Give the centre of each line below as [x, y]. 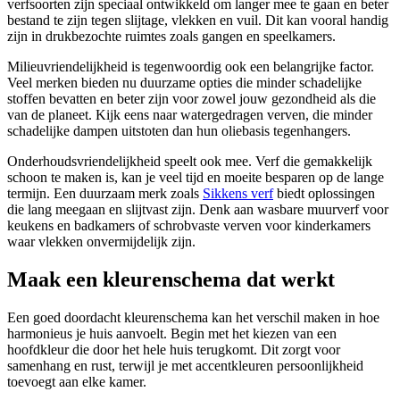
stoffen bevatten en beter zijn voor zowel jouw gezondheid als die [192, 99]
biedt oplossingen [324, 194]
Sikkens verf [238, 194]
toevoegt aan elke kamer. [77, 382]
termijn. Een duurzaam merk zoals [105, 194]
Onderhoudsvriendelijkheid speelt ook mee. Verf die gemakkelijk [190, 162]
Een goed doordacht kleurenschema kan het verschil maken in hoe [193, 318]
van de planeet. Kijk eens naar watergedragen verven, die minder [190, 115]
